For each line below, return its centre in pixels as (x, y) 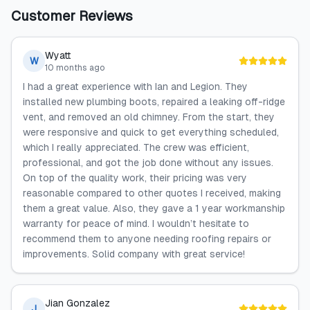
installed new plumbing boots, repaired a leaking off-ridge (154, 102)
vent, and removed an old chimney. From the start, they (149, 117)
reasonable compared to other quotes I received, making (152, 193)
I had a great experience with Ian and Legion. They (135, 86)
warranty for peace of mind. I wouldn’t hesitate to (136, 224)
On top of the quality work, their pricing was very (135, 178)
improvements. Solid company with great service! (134, 254)
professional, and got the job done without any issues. (148, 163)
